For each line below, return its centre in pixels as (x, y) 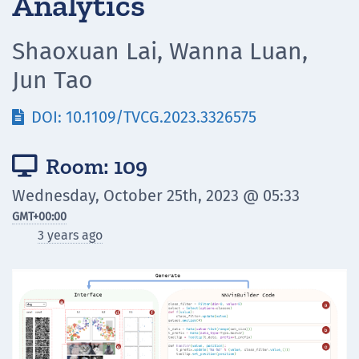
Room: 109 (94, 166)
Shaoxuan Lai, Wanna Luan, (160, 51)
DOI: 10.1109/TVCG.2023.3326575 (142, 117)
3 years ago (70, 235)
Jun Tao (52, 80)
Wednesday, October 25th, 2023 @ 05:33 (156, 196)
